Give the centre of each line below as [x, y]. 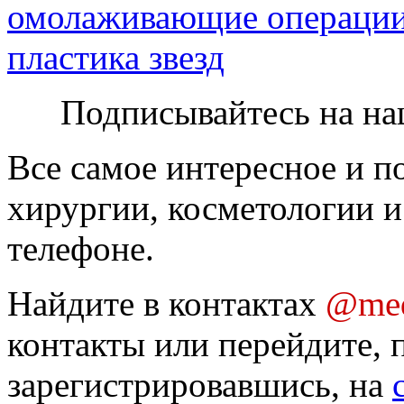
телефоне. [81, 249]
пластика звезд [116, 58]
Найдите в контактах [166, 304]
